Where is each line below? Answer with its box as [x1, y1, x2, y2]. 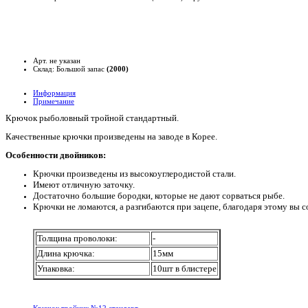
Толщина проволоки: [37, 233, 148, 244]
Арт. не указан [33, 56, 80, 65]
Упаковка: [37, 263, 75, 274]
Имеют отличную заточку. [33, 179, 135, 190]
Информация [33, 88, 76, 97]
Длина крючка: [37, 248, 95, 259]
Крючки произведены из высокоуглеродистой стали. [33, 168, 236, 179]
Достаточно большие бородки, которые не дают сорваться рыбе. [33, 190, 285, 201]
